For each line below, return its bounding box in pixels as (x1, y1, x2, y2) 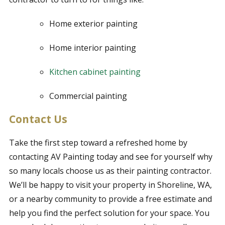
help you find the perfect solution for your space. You (9, 207, 209, 219)
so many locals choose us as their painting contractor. (9, 165, 211, 177)
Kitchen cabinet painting (49, 66, 141, 78)
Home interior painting (49, 42, 136, 54)
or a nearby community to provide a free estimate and (9, 193, 212, 205)
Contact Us (9, 112, 67, 127)
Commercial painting (49, 90, 127, 102)
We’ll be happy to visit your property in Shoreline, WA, (9, 179, 212, 191)
